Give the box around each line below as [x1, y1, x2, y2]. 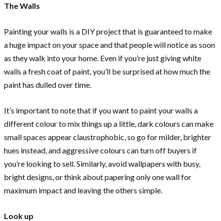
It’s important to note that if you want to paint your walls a [4, 105, 198, 115]
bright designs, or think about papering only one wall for [4, 172, 191, 182]
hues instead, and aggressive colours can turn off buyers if [4, 145, 197, 155]
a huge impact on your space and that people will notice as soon [4, 39, 215, 49]
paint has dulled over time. [4, 79, 91, 89]
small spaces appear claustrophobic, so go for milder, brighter [4, 132, 211, 142]
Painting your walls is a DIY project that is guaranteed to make [4, 26, 212, 36]
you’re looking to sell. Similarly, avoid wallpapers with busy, [4, 158, 200, 168]
